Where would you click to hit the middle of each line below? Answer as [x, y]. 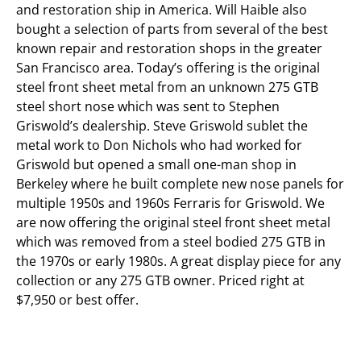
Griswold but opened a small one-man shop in [156, 164]
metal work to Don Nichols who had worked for [159, 145]
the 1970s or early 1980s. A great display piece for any [178, 261]
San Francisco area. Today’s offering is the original [168, 67]
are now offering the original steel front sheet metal [173, 222]
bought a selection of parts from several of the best [172, 29]
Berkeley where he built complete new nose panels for [180, 183]
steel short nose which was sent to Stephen [148, 106]
